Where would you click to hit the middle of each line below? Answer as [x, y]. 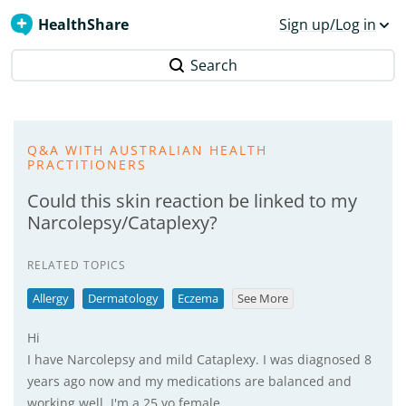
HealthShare [83, 24]
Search [214, 65]
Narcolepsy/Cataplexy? [122, 222]
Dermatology [123, 298]
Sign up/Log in [328, 24]
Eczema [198, 298]
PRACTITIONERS [87, 164]
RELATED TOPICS [77, 265]
